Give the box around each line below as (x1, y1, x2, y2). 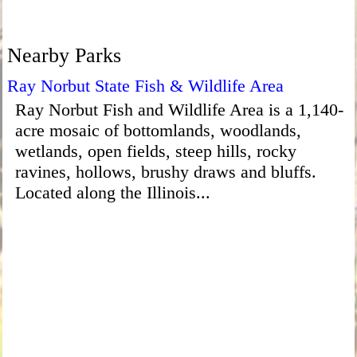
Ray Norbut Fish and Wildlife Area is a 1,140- (14, 99, 343, 120)
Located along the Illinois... (14, 182, 210, 202)
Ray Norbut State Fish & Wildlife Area (6, 75, 284, 96)
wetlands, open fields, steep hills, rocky (14, 140, 296, 161)
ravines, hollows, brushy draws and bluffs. (14, 161, 316, 182)
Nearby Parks (6, 42, 121, 67)
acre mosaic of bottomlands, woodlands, (14, 120, 301, 140)
